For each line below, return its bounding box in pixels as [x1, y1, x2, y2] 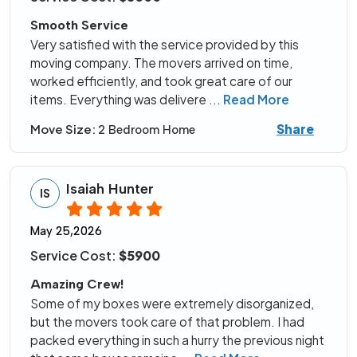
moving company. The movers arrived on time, [30, 55, 292, 71]
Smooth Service [30, 18, 128, 33]
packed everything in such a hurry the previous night [30, 332, 324, 348]
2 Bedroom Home [98, 122, 195, 137]
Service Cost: [30, 247, 119, 265]
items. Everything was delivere [30, 92, 209, 108]
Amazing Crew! [30, 277, 124, 292]
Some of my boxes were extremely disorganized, [30, 296, 314, 312]
